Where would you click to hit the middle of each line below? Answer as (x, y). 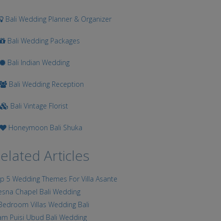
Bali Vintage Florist (38, 106)
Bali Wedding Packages (43, 41)
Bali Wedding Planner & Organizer (58, 19)
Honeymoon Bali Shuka (45, 128)
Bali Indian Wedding (38, 62)
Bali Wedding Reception (46, 84)
